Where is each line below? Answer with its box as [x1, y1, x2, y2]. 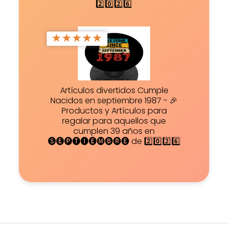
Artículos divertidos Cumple [60, 84, 168, 96]
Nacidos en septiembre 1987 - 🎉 [50, 94, 178, 106]
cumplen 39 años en [73, 125, 155, 137]
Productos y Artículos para [61, 104, 167, 117]
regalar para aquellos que [62, 115, 166, 127]
